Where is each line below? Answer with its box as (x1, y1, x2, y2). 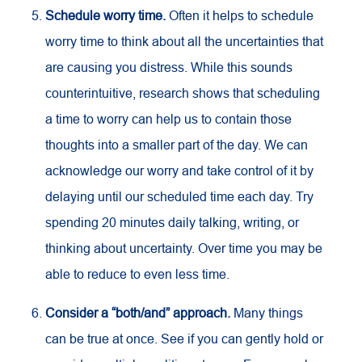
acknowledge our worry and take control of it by (45, 163, 314, 178)
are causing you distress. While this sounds (45, 60, 293, 74)
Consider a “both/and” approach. (45, 305, 234, 320)
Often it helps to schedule (169, 8, 314, 23)
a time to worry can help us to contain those (45, 112, 292, 126)
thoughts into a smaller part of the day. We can (45, 137, 308, 152)
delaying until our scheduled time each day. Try (45, 189, 314, 204)
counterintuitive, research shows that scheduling (45, 86, 320, 100)
